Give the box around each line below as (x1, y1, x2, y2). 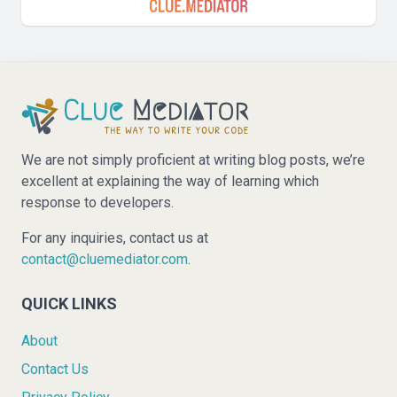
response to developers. (21, 193, 174, 211)
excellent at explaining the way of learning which (21, 172, 319, 190)
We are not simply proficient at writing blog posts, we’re (21, 151, 365, 168)
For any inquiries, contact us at (21, 229, 208, 246)
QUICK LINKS (21, 293, 117, 313)
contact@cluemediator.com (21, 250, 188, 268)
